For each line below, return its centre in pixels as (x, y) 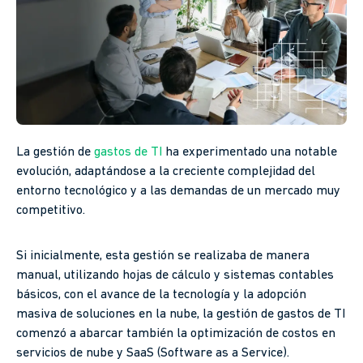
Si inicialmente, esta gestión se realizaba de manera (163, 256)
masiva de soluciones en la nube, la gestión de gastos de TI (181, 315)
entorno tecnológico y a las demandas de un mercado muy (178, 192)
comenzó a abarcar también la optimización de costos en (176, 334)
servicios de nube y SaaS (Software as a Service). (153, 354)
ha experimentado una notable (250, 153)
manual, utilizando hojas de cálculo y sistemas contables (175, 276)
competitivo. (51, 211)
